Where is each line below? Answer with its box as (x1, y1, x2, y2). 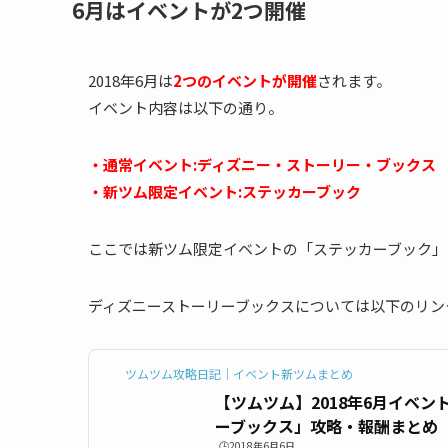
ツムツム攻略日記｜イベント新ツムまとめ (125, 364, 353, 382)
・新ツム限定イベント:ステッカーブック (88, 180, 361, 202)
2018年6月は (88, 69, 173, 91)
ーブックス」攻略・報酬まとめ (215, 413, 438, 438)
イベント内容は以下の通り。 (88, 96, 283, 118)
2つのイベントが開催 (173, 69, 317, 91)
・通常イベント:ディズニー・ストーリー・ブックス (88, 153, 436, 175)
